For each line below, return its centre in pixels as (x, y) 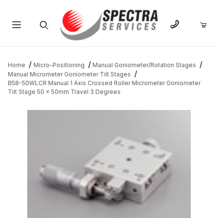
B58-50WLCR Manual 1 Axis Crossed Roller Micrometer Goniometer (104, 83)
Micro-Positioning (59, 65)
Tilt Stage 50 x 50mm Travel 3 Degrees (64, 92)
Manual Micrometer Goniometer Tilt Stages (69, 74)
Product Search (43, 48)
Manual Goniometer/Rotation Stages (145, 65)
